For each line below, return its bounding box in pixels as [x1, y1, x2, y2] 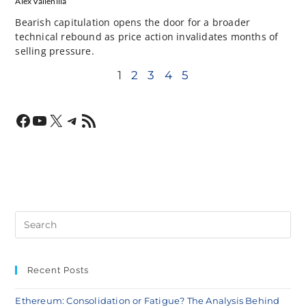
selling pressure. [15, 44, 94, 58]
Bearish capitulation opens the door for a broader [15, 16, 251, 29]
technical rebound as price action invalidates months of [15, 30, 279, 44]
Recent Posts [27, 265, 89, 276]
